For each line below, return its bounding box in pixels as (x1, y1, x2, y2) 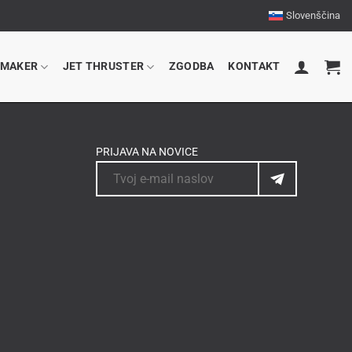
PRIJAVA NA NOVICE (95, 145, 198, 159)
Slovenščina (285, 9, 340, 21)
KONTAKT (228, 60, 280, 73)
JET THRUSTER (62, 60, 145, 73)
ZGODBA (168, 60, 214, 73)
